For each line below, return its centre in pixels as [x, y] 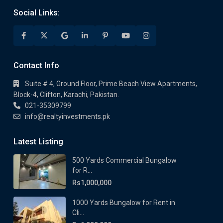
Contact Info [36, 65]
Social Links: [37, 13]
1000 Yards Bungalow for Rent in [124, 203]
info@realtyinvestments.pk [67, 116]
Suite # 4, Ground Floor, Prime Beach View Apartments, [111, 84]
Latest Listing [38, 142]
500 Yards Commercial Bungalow [124, 160]
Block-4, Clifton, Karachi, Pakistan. [66, 95]
